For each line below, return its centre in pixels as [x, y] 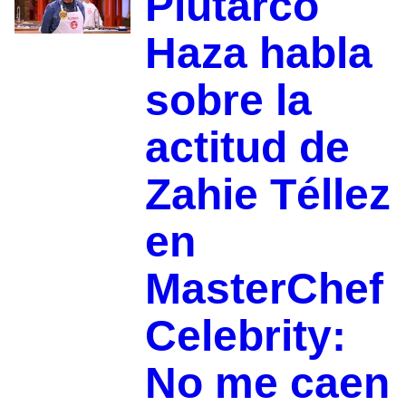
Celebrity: [245, 336]
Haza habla [258, 53]
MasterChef [264, 289]
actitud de [247, 148]
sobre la [228, 101]
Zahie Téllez [267, 195]
